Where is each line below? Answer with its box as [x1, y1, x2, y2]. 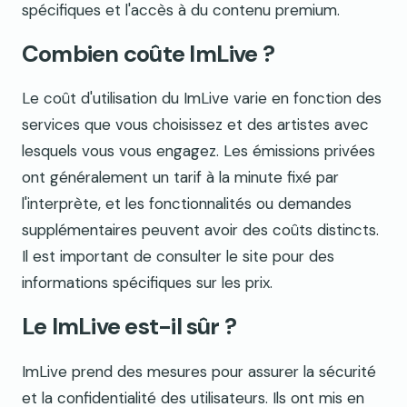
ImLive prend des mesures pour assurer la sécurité [22, 361, 376, 382]
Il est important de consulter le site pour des [22, 246, 334, 267]
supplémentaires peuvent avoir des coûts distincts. [22, 220, 379, 241]
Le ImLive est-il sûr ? [22, 312, 237, 342]
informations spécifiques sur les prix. [22, 273, 273, 293]
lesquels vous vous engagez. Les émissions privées [22, 141, 375, 162]
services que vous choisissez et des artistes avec [22, 114, 369, 135]
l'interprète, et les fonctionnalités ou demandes [22, 194, 352, 214]
